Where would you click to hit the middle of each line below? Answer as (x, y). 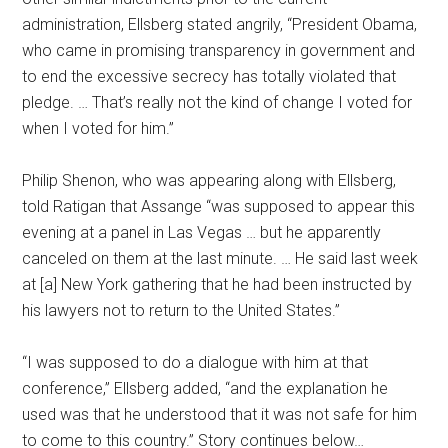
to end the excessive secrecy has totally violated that (209, 76)
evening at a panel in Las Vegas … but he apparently (202, 232)
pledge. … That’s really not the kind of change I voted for (217, 102)
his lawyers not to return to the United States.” (181, 310)
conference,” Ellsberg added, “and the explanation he (205, 388)
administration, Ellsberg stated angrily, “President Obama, (220, 24)
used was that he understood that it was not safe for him (220, 414)
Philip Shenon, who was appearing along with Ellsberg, (209, 180)
